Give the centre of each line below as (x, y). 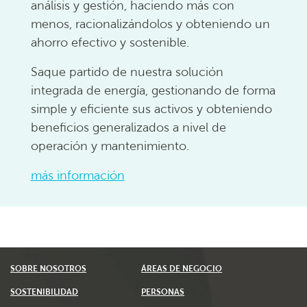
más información (77, 176)
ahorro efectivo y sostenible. (110, 43)
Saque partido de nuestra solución (127, 73)
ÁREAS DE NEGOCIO (182, 269)
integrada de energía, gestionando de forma (153, 91)
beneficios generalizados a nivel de (128, 128)
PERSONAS (163, 292)
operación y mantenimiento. (110, 147)
